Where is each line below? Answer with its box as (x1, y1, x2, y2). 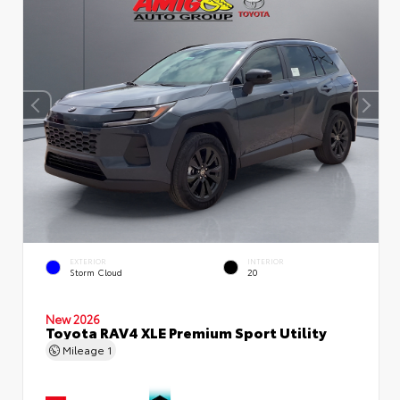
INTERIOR (247, 255, 284, 266)
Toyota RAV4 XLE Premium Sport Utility (46, 321, 327, 341)
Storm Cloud (70, 265, 122, 278)
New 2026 (46, 310, 100, 326)
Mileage (60, 341, 107, 356)
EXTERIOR (70, 255, 106, 266)
